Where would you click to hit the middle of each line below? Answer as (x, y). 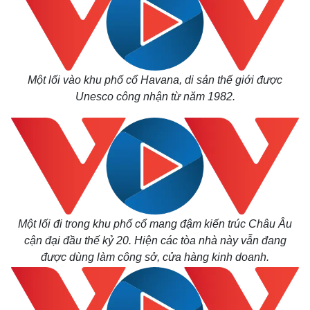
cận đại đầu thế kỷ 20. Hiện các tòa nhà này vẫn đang (155, 240)
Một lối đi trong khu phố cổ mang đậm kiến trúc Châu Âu (155, 224)
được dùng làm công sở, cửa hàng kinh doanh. (155, 257)
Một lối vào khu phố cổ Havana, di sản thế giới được (155, 80)
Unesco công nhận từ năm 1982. (155, 97)
